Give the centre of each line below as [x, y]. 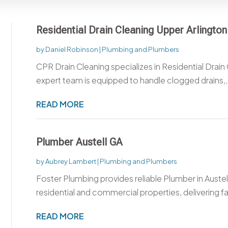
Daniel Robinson [72, 49]
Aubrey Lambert [70, 161]
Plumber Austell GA [79, 142]
